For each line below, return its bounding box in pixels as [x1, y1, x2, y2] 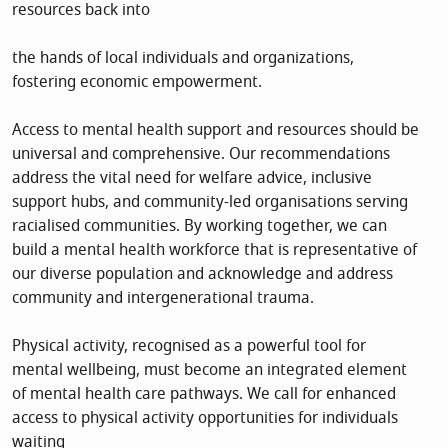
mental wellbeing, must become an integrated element [12, 357, 407, 382]
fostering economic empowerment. [12, 69, 262, 94]
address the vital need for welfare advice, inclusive [12, 165, 372, 190]
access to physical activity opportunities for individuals [12, 405, 398, 430]
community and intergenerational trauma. [12, 285, 314, 310]
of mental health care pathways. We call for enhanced [12, 381, 396, 406]
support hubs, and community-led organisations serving [12, 189, 408, 214]
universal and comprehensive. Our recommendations [12, 141, 390, 166]
